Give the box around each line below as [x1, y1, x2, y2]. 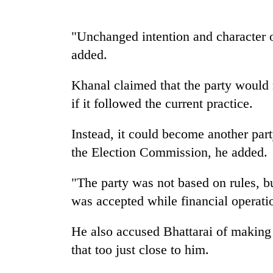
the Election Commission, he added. [71, 144, 268, 160]
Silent [12, 24, 38, 36]
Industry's [12, 88, 55, 100]
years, [12, 49, 38, 62]
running [12, 126, 46, 138]
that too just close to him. [71, 242, 209, 258]
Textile [12, 75, 43, 87]
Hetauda [12, 62, 49, 74]
